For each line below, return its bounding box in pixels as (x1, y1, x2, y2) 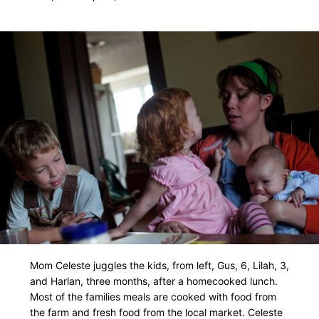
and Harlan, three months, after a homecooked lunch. (30, 275, 278, 288)
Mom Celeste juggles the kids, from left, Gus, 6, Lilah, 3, (30, 259, 289, 272)
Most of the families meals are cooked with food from (30, 291, 276, 303)
